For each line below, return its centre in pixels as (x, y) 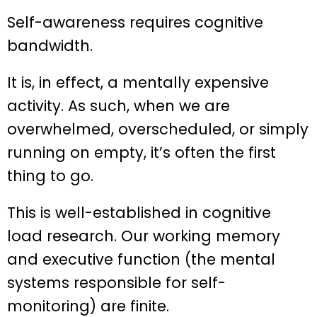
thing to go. (50, 176)
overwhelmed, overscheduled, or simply (158, 129)
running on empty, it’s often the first (142, 153)
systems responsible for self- (116, 283)
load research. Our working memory (144, 236)
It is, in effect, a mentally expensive (138, 83)
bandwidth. (50, 46)
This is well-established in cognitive (139, 213)
